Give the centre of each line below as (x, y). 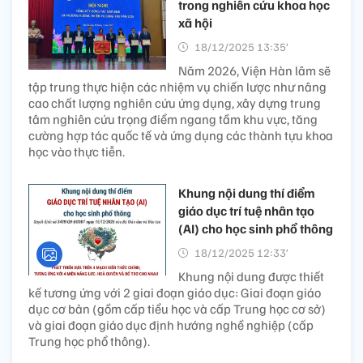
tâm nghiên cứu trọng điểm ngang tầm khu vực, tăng (173, 119)
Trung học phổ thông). (89, 341)
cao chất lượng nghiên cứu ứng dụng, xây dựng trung (175, 102)
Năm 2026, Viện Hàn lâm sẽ (254, 70)
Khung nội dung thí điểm (247, 192)
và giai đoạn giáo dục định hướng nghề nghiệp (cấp (171, 325)
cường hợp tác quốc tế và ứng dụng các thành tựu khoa (181, 135)
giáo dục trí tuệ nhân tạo (246, 210)
